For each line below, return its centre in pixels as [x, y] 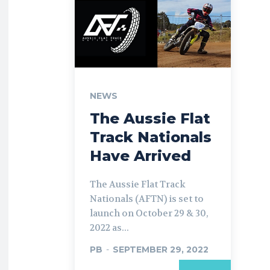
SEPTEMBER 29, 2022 [161, 249]
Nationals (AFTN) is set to [147, 199]
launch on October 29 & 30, [149, 213]
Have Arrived [140, 155]
